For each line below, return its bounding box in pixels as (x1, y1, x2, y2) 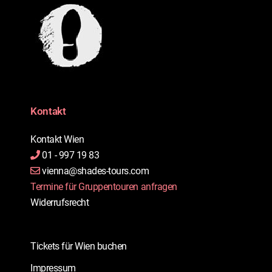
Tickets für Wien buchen (30, 240, 127, 252)
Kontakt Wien (30, 133, 84, 145)
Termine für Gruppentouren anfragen (30, 180, 177, 192)
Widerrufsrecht (30, 196, 89, 208)
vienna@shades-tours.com (42, 165, 149, 177)
